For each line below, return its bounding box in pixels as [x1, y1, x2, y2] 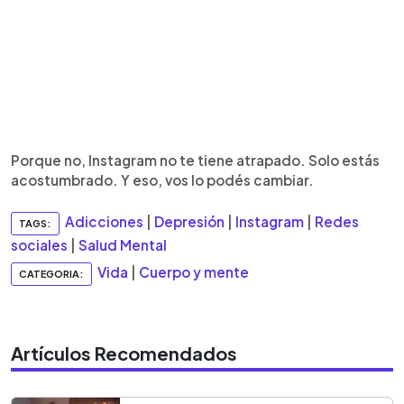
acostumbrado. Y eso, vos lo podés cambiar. [11, 171, 314, 188]
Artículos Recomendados [11, 342, 237, 364]
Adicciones [65, 213, 143, 231]
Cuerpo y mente [139, 263, 249, 281]
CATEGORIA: [19, 268, 84, 280]
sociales [11, 236, 68, 253]
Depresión [154, 213, 225, 231]
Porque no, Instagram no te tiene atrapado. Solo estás [11, 151, 380, 169]
